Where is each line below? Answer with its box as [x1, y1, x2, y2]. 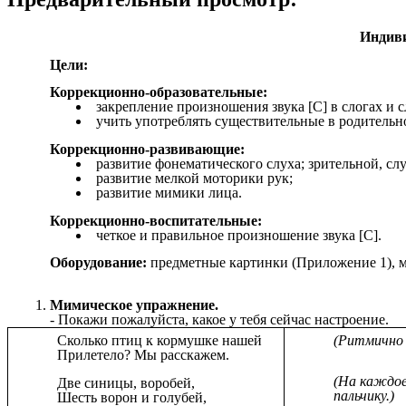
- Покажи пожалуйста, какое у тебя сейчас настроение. [50, 312, 390, 328]
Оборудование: [50, 255, 151, 271]
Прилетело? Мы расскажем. [57, 347, 230, 363]
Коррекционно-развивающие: [50, 141, 246, 158]
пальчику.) [333, 388, 395, 404]
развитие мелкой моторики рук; [95, 170, 293, 187]
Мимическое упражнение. [50, 297, 219, 314]
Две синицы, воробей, [57, 374, 196, 391]
